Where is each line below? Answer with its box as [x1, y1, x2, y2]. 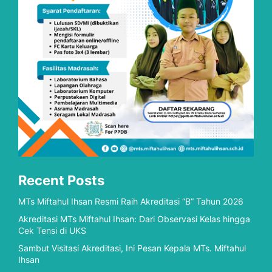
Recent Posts [18, 172, 104, 188]
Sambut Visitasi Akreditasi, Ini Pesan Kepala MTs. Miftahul [18, 242, 246, 253]
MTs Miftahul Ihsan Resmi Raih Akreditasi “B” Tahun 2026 [18, 195, 243, 206]
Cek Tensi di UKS [18, 225, 86, 236]
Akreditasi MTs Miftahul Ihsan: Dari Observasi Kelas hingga [18, 213, 250, 224]
